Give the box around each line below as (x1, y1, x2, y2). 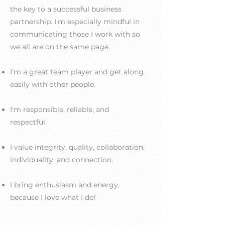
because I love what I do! (10, 193, 96, 202)
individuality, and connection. (10, 155, 115, 164)
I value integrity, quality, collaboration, (10, 143, 145, 152)
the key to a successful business (10, 5, 122, 14)
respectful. (10, 118, 49, 127)
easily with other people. (10, 80, 97, 89)
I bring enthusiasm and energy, (10, 180, 120, 189)
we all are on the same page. (10, 42, 112, 51)
